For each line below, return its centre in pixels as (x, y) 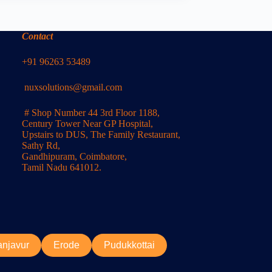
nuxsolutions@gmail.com (73, 87)
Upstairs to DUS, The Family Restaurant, (101, 135)
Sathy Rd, (41, 146)
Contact (38, 36)
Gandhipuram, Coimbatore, (75, 157)
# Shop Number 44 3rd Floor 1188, (91, 113)
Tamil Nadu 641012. (62, 168)
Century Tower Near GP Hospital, (88, 124)
